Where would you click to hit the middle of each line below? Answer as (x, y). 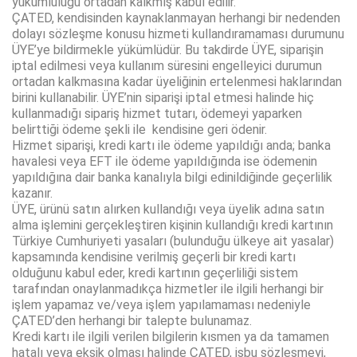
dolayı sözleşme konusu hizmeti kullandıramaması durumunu (178, 34)
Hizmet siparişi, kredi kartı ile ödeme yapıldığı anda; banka (171, 146)
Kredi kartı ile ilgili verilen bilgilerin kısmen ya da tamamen (171, 337)
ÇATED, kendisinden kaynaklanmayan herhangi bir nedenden (176, 18)
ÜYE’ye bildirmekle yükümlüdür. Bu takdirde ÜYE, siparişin (168, 50)
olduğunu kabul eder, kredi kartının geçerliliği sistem (155, 273)
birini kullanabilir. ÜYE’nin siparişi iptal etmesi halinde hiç (163, 98)
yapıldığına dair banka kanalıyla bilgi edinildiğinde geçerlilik (172, 178)
